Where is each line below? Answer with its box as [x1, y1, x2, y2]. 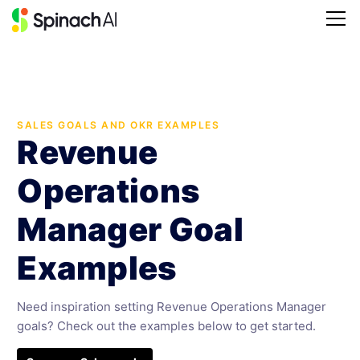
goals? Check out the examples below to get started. [17, 318, 317, 333]
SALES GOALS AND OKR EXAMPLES [17, 119, 220, 131]
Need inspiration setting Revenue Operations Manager [17, 299, 327, 314]
